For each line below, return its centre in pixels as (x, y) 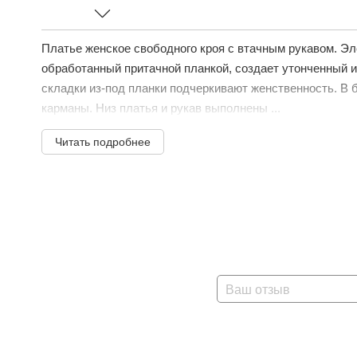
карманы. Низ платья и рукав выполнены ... (161, 108)
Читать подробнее (103, 142)
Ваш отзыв (258, 290)
